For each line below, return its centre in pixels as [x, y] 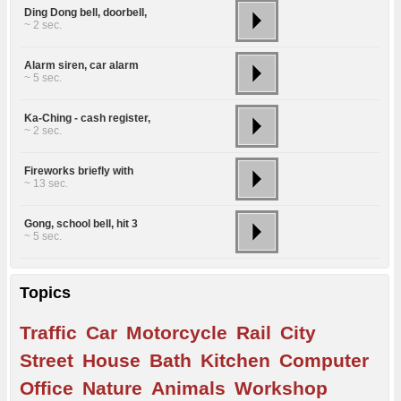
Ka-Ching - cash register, [87, 118]
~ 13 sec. [46, 183]
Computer [324, 360]
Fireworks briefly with [79, 171]
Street [47, 360]
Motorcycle [177, 332]
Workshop [281, 388]
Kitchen [235, 360]
